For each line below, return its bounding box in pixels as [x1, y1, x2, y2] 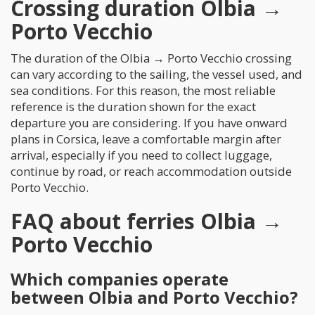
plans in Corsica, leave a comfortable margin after [11, 131, 281, 147]
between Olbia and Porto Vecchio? [11, 285, 298, 309]
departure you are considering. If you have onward [11, 115, 288, 131]
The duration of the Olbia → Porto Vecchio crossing [11, 50, 292, 66]
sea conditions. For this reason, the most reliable [11, 82, 276, 98]
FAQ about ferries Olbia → [11, 207, 283, 236]
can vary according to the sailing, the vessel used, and [11, 66, 302, 82]
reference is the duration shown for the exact [11, 98, 256, 115]
